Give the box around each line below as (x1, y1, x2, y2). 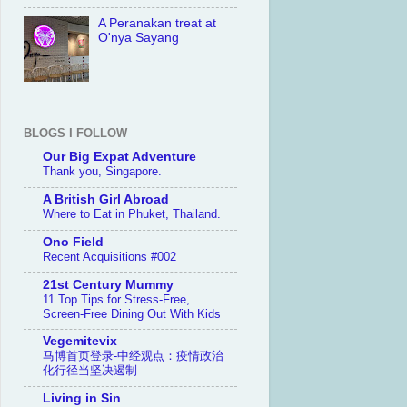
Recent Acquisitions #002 (43, 249, 176, 263)
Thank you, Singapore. (43, 164, 162, 179)
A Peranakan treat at (98, 16, 217, 31)
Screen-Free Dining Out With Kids (43, 306, 221, 321)
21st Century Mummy (43, 277, 174, 292)
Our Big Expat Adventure (43, 150, 196, 164)
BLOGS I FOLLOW (24, 125, 127, 140)
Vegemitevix (43, 334, 117, 349)
